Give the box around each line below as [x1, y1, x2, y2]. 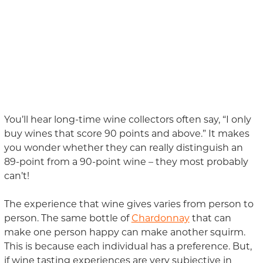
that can [189, 213, 231, 224]
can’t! [4, 170, 29, 182]
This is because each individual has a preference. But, [4, 241, 252, 252]
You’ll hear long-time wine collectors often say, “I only [4, 114, 251, 126]
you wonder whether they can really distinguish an [4, 142, 243, 154]
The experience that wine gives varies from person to [4, 198, 254, 210]
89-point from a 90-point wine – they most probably [4, 156, 248, 168]
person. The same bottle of [4, 213, 131, 224]
